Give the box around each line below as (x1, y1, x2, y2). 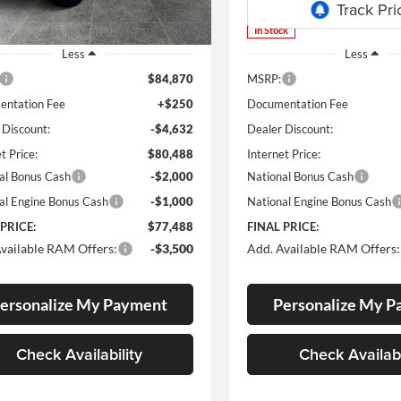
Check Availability (15, 342, 142, 365)
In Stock (254, 24, 289, 37)
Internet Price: (247, 146, 321, 161)
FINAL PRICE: (247, 218, 320, 234)
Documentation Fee (247, 96, 349, 111)
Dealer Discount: (247, 121, 334, 136)
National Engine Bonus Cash (247, 193, 392, 209)
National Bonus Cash (247, 168, 354, 183)
